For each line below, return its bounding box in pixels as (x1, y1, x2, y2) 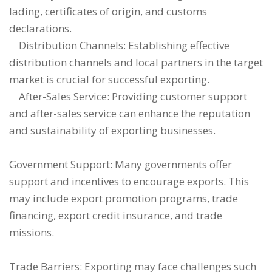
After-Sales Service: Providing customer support (9, 89, 247, 103)
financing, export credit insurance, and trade (9, 208, 222, 222)
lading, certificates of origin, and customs (9, 4, 207, 18)
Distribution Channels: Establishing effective (9, 38, 229, 52)
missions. (9, 225, 54, 239)
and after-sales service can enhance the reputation (9, 106, 250, 120)
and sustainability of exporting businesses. (9, 123, 216, 137)
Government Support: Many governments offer (9, 157, 232, 171)
